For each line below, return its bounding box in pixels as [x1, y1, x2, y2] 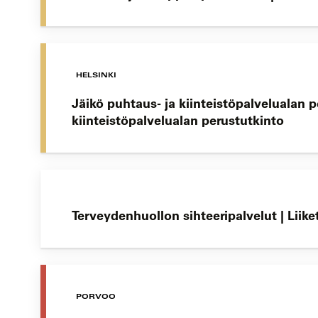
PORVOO [76, 292, 116, 301]
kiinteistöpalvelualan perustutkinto [72, 111, 284, 129]
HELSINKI [76, 70, 116, 79]
